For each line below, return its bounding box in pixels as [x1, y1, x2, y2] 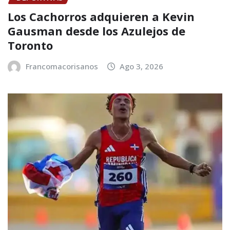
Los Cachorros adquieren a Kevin [8, 8, 195, 24]
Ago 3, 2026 [120, 61, 164, 71]
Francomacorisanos [25, 61, 98, 71]
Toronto [8, 37, 53, 53]
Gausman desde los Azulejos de [8, 23, 185, 39]
